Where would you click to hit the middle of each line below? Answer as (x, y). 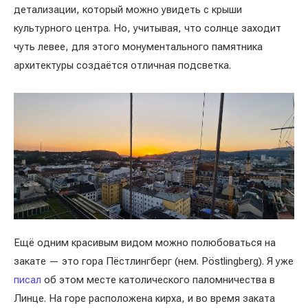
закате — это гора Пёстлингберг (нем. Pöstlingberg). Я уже (154, 261)
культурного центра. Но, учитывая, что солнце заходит (147, 28)
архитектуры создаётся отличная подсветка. (124, 65)
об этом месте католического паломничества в (159, 280)
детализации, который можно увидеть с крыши (128, 10)
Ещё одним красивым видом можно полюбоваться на (145, 243)
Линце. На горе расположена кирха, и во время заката (144, 298)
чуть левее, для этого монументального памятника (138, 47)
